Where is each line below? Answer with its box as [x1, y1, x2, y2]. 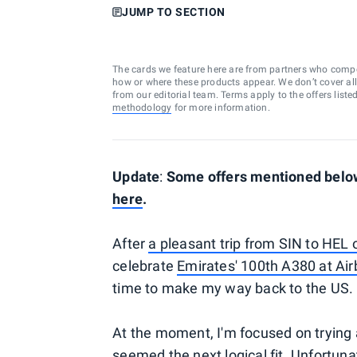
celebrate [112, 257, 178, 274]
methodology [112, 102, 172, 113]
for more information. [171, 102, 270, 113]
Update [112, 168, 160, 185]
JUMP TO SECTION [122, 6, 226, 18]
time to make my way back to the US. [112, 280, 354, 296]
